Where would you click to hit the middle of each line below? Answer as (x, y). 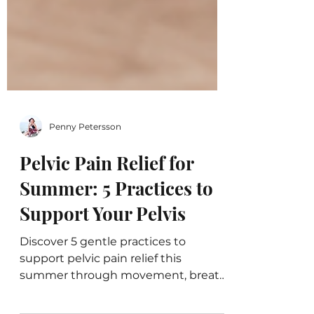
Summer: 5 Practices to (116, 250)
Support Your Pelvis (103, 275)
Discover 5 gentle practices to (103, 303)
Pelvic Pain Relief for (107, 225)
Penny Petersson (85, 188)
